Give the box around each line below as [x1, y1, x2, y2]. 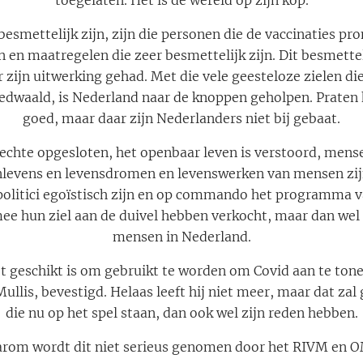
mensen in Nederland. [112, 228, 251, 246]
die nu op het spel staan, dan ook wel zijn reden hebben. [5, 305, 358, 322]
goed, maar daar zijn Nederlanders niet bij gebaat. [23, 110, 340, 127]
